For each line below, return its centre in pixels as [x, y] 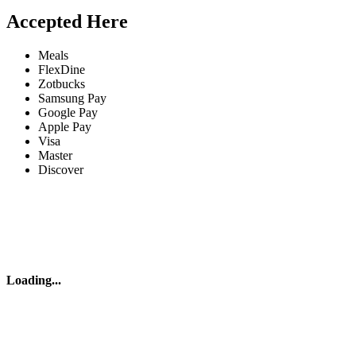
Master [55, 155]
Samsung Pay [72, 98]
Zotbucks [62, 83]
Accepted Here [67, 21]
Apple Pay [65, 126]
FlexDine [62, 69]
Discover [61, 169]
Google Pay [68, 112]
